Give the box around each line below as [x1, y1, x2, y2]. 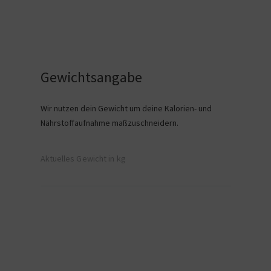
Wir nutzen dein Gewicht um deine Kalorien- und [40, 103, 212, 114]
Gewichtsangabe [40, 68, 142, 87]
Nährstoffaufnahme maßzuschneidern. [40, 117, 178, 128]
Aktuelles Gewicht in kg [40, 153, 126, 164]
